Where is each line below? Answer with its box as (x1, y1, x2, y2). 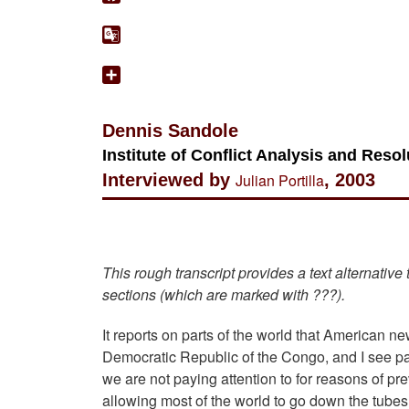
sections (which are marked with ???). (102, 284, 345, 306)
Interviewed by (102, 170, 236, 191)
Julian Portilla (236, 170, 324, 192)
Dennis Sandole (102, 121, 238, 142)
